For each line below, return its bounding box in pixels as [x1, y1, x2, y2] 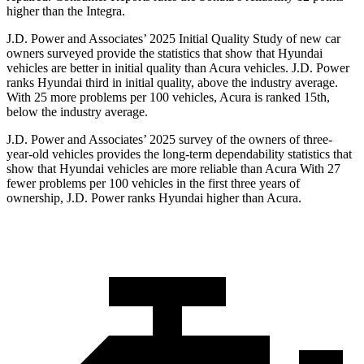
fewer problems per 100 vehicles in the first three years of [6, 176, 300, 191]
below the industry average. [6, 105, 148, 119]
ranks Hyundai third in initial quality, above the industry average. [6, 76, 338, 90]
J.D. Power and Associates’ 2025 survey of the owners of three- [6, 132, 332, 147]
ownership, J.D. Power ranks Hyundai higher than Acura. [6, 191, 301, 206]
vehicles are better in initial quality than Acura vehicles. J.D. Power [6, 61, 349, 76]
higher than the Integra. [6, 4, 125, 19]
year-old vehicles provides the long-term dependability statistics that [6, 147, 352, 162]
